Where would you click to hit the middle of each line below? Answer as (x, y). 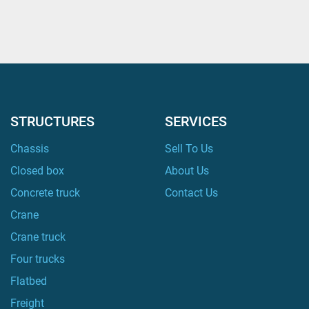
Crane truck (41, 237)
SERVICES (196, 121)
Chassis (33, 149)
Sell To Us (189, 149)
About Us (187, 171)
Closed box (41, 171)
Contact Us (191, 193)
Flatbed (32, 281)
